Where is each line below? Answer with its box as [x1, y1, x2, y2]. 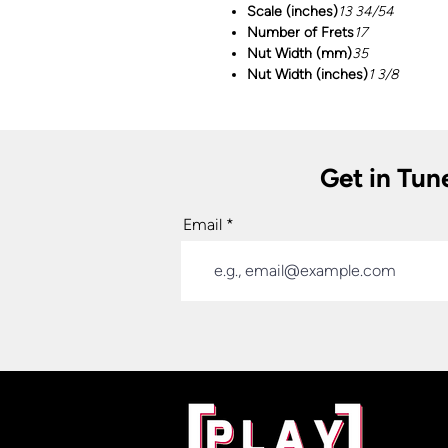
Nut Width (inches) [247, 65, 368, 83]
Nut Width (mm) [247, 44, 352, 62]
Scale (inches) [247, 2, 338, 20]
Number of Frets [247, 23, 354, 41]
